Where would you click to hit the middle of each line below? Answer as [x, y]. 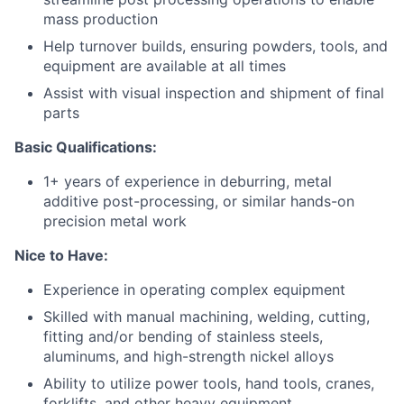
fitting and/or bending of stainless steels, [183, 336]
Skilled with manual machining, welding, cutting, [207, 316]
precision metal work [115, 220]
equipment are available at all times [165, 65]
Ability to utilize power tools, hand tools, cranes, [209, 383]
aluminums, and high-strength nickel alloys [188, 356]
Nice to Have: [61, 255]
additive [73, 201]
